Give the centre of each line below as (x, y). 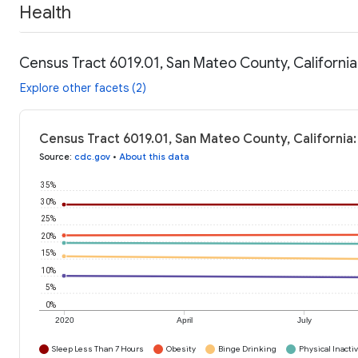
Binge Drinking (247, 349)
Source (54, 157)
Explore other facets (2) (83, 88)
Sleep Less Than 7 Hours (98, 349)
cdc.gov (92, 157)
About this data (154, 157)
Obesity (181, 349)
